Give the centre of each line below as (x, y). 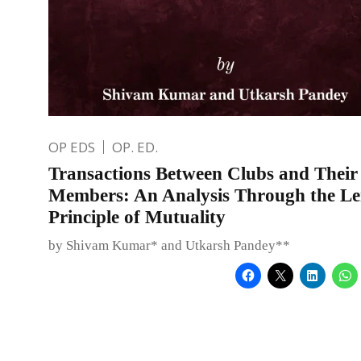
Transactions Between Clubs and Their (203, 173)
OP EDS (72, 147)
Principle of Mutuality (137, 217)
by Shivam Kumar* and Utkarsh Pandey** (169, 245)
